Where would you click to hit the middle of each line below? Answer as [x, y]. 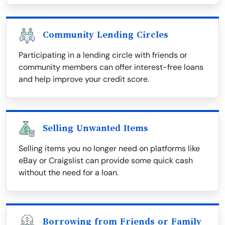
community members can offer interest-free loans [111, 67]
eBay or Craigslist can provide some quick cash [106, 161]
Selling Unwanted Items [95, 128]
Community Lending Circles [105, 35]
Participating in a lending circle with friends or [103, 55]
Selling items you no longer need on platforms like [109, 149]
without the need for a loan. [69, 173]
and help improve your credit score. [84, 79]
